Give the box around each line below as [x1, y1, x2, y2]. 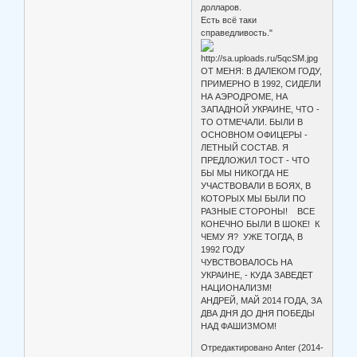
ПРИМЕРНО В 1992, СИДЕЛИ [201, 78, 322, 88]
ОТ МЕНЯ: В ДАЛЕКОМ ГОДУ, [201, 65, 323, 76]
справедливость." [201, 27, 273, 37]
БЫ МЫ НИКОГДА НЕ [201, 167, 289, 178]
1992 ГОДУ [201, 244, 245, 254]
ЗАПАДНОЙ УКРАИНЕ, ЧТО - [201, 104, 320, 114]
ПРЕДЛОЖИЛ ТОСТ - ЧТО [201, 155, 311, 165]
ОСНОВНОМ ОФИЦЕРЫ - [201, 129, 308, 139]
